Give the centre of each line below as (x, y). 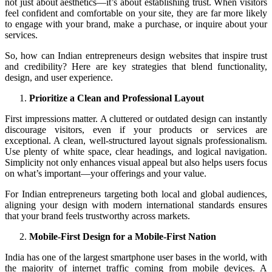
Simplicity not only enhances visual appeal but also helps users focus (136, 162)
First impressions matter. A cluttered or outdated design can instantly (136, 118)
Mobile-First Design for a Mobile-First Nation (123, 236)
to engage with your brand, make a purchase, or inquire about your (136, 24)
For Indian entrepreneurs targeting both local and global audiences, (136, 194)
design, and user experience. (59, 77)
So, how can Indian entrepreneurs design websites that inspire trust (136, 55)
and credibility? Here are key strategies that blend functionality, (136, 66)
